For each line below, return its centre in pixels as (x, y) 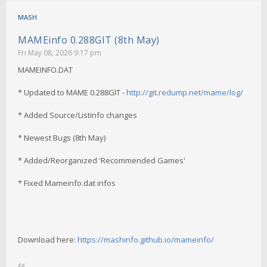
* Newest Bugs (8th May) (62, 137)
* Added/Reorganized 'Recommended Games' (102, 160)
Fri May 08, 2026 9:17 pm (60, 52)
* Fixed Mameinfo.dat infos (67, 183)
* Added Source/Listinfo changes (77, 115)
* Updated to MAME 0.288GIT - (72, 92)
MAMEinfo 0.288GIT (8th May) (89, 40)
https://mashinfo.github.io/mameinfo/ (146, 239)
